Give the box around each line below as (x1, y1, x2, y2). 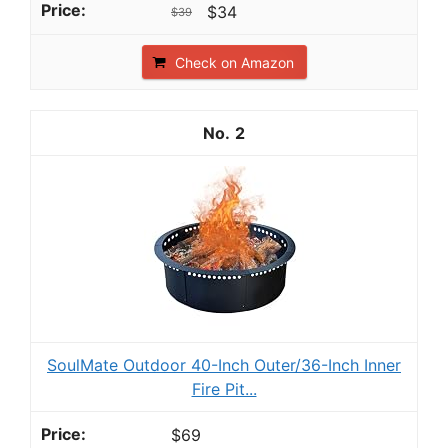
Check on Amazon (174, 53, 294, 71)
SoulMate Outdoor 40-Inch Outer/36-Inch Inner (47, 354, 401, 375)
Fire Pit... (191, 378, 257, 399)
